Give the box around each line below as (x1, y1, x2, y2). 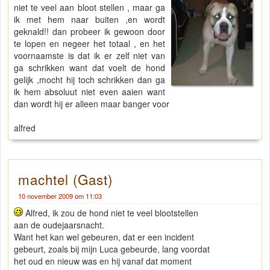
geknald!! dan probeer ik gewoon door (14, 25, 166, 38)
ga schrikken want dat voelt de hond (14, 61, 166, 74)
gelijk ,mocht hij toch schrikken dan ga (14, 74, 166, 86)
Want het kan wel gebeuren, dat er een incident (14, 231, 194, 243)
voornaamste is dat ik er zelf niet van (14, 49, 166, 62)
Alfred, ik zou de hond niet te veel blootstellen (23, 207, 198, 219)
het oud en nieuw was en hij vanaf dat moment (14, 255, 192, 268)
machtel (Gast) (18, 169, 113, 189)
